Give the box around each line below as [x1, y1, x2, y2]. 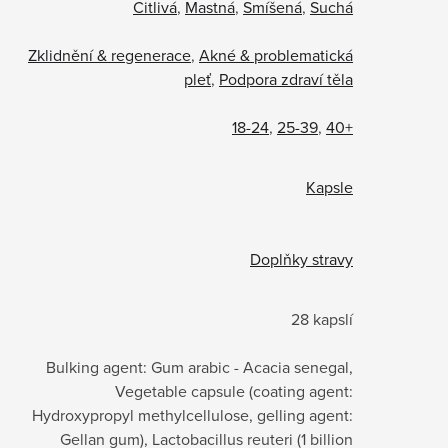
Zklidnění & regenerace [28, 43, 191, 66]
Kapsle [306, 175, 353, 198]
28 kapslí [291, 307, 353, 330]
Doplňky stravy [250, 247, 353, 270]
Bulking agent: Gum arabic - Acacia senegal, [46, 355, 353, 378]
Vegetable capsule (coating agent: [115, 379, 353, 402]
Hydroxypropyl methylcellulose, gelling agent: [32, 403, 353, 426]
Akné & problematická [199, 43, 353, 66]
